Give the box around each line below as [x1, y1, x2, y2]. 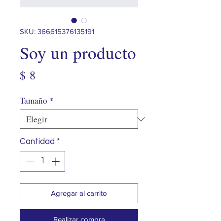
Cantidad [20, 137, 55, 146]
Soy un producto [20, 41, 136, 64]
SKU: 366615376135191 [20, 27, 94, 36]
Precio [35, 67, 66, 82]
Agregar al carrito [51, 188, 107, 197]
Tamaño [20, 95, 47, 106]
